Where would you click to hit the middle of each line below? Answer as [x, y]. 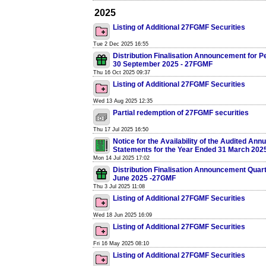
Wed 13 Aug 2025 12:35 [123, 101]
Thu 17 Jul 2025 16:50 [121, 129]
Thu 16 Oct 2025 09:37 [122, 72]
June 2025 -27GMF [144, 178]
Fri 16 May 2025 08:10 [121, 243]
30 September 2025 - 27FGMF [163, 64]
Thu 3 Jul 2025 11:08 [119, 186]
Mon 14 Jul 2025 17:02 [121, 158]
